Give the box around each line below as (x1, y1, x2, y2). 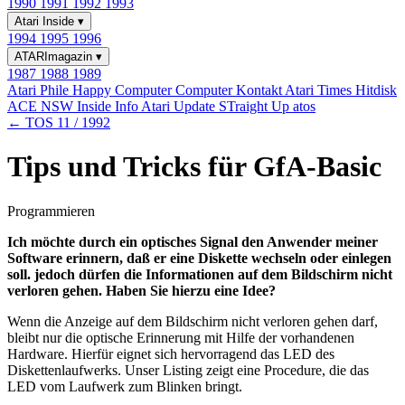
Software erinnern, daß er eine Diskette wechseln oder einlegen (7, 250, 391, 266)
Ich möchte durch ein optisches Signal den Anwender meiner (7, 233, 378, 250)
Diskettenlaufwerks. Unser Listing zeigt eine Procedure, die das (7, 362, 369, 378)
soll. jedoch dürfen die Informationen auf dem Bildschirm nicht (7, 266, 392, 282)
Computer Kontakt (175, 82, 285, 98)
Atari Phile (7, 82, 72, 98)
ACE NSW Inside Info (7, 99, 141, 114)
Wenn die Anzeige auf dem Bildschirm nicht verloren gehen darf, (7, 313, 378, 329)
